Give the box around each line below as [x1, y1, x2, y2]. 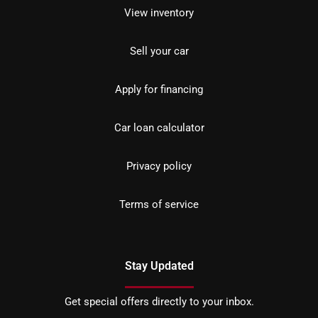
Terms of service [119, 198, 199, 211]
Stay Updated [124, 259, 194, 273]
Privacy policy [126, 160, 192, 172]
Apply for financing [115, 83, 203, 96]
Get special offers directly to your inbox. [64, 295, 254, 308]
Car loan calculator [114, 121, 204, 134]
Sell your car [129, 45, 189, 57]
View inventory [124, 6, 194, 19]
